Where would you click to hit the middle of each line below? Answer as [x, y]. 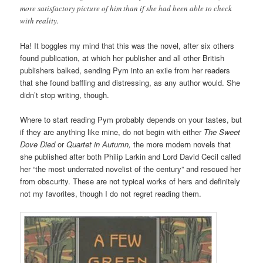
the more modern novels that [182, 144]
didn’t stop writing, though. [65, 95]
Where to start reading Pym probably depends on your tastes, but [131, 119]
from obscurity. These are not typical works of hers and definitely [130, 181]
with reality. [40, 20]
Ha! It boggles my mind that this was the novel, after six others [127, 45]
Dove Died [38, 144]
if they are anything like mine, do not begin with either [112, 131]
